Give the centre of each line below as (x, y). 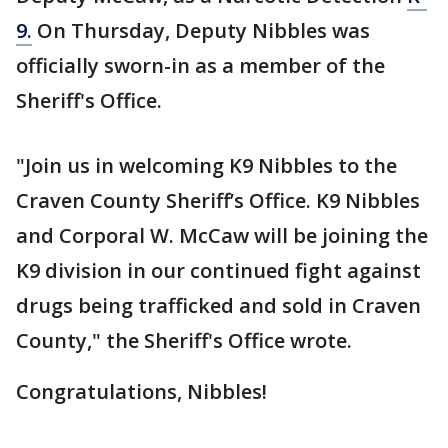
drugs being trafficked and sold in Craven (218, 306)
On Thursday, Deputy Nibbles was (201, 31)
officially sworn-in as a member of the (200, 66)
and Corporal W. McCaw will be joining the (222, 236)
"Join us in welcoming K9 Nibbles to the (206, 166)
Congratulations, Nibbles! (141, 392)
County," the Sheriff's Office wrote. (184, 341)
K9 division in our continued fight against (218, 271)
